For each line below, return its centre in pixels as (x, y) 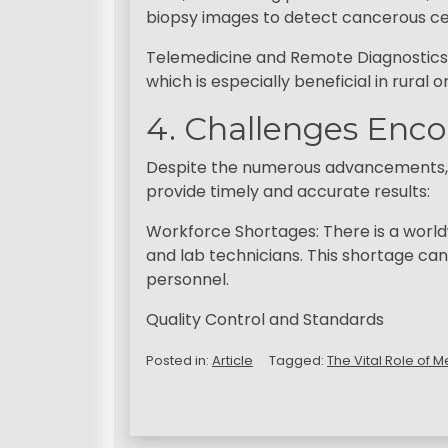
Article (232, 360)
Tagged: (298, 360)
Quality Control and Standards (265, 319)
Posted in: (179, 360)
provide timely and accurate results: (288, 191)
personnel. (187, 279)
